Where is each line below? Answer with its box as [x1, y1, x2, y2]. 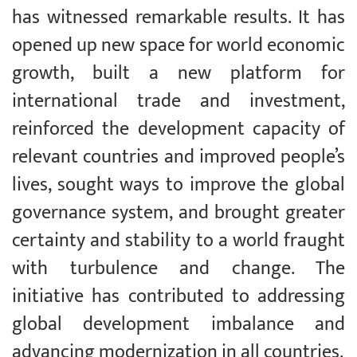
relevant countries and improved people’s [12, 140, 345, 173]
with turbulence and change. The [12, 252, 345, 284]
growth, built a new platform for [12, 57, 345, 89]
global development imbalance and [12, 308, 345, 340]
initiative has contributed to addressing [12, 280, 345, 312]
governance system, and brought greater [12, 196, 345, 229]
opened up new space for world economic [12, 29, 345, 61]
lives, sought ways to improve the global [12, 168, 345, 201]
